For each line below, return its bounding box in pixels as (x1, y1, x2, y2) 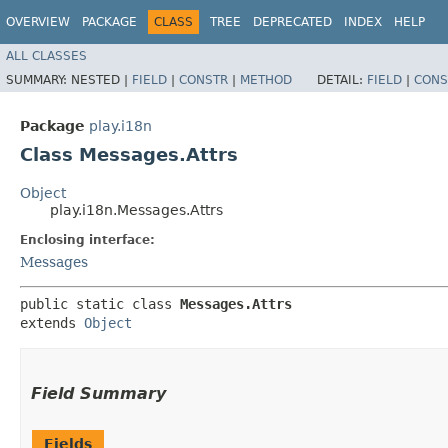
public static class (20, 295, 180, 312)
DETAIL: (317, 72, 367, 87)
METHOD (240, 72, 292, 87)
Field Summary (31, 383, 166, 403)
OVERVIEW (6, 15, 70, 29)
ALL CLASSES (6, 48, 87, 63)
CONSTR (179, 72, 228, 87)
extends (20, 314, 84, 331)
